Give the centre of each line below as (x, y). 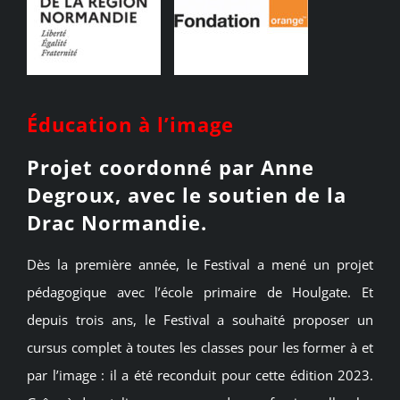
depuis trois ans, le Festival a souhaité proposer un (200, 320)
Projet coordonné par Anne (171, 167)
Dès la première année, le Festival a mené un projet (200, 265)
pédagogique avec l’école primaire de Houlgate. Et (200, 292)
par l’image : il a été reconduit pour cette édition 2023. (200, 375)
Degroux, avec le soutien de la (187, 194)
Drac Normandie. (117, 222)
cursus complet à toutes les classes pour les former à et (200, 348)
